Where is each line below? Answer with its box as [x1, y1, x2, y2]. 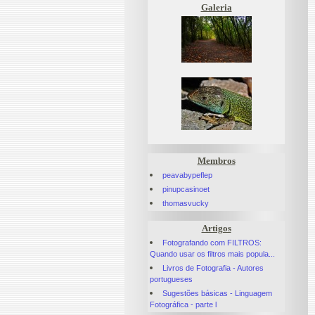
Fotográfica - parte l [150, 300, 217, 309]
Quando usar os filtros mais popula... [150, 249, 275, 258]
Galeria [200, 1, 232, 13]
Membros [197, 155, 236, 167]
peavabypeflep [162, 171, 213, 180]
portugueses [150, 274, 193, 283]
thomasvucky [162, 199, 210, 208]
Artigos [201, 222, 231, 233]
